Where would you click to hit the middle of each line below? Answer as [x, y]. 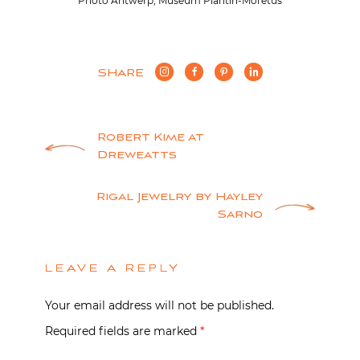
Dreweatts [137, 156]
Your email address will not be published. [160, 306]
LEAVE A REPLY [113, 270]
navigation [119, 182]
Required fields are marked [123, 331]
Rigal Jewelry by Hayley [180, 198]
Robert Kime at [150, 139]
